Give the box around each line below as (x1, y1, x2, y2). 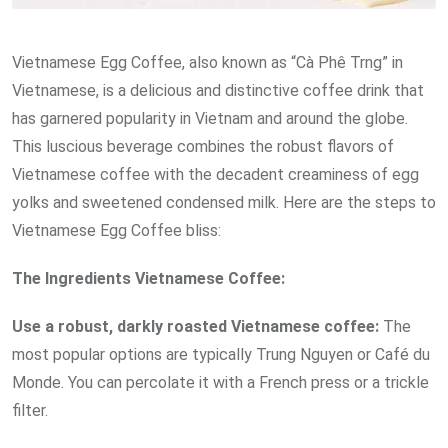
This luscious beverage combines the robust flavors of (12, 137, 394, 157)
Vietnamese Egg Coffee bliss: (12, 221, 221, 241)
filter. (12, 401, 48, 421)
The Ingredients (12, 269, 135, 289)
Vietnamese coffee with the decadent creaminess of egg (12, 165, 419, 185)
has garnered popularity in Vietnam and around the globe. (12, 109, 408, 129)
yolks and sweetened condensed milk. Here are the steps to (12, 193, 436, 213)
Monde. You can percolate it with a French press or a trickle (12, 373, 429, 393)
